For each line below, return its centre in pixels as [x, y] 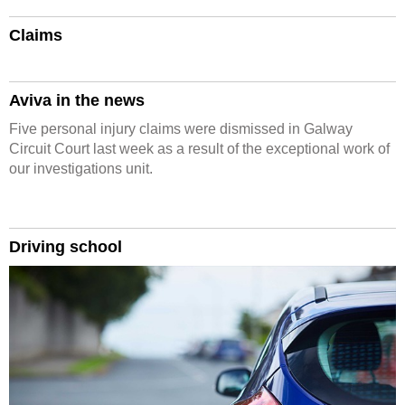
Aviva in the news [77, 100]
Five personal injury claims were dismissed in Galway [181, 129]
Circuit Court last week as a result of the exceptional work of [199, 149]
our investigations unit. [81, 169]
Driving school [66, 247]
